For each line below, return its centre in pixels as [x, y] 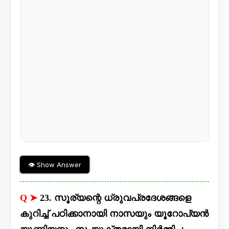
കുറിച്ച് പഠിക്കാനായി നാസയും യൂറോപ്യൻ [114, 214]
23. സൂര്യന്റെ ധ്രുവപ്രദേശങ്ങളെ [116, 198]
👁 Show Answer [55, 165]
